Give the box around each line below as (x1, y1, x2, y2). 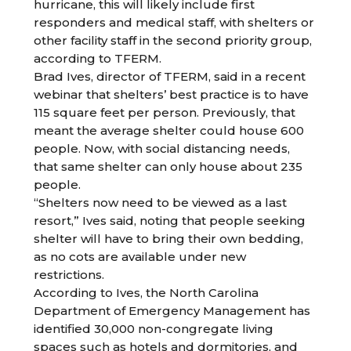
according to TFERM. (34, 51, 162, 66)
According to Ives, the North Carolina (34, 285, 259, 300)
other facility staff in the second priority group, (34, 33, 313, 48)
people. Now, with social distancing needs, (34, 141, 291, 156)
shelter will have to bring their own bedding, (34, 231, 304, 246)
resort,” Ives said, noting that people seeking (34, 213, 306, 228)
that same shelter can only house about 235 (34, 159, 303, 174)
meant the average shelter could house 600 (34, 123, 305, 138)
